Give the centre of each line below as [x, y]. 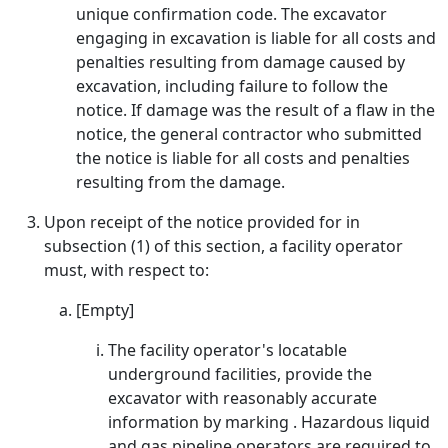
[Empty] [105, 310]
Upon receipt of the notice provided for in [202, 222]
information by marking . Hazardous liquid [269, 422]
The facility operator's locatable [227, 350]
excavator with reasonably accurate [242, 398]
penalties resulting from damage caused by [240, 62]
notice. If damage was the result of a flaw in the [255, 110]
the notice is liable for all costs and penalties [243, 158]
